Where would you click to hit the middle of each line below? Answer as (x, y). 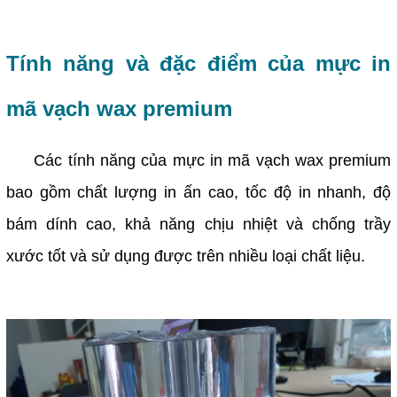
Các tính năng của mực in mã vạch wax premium (213, 160)
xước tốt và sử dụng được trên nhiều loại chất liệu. (185, 256)
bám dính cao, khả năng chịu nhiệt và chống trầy (198, 224)
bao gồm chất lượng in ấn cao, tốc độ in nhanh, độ (198, 192)
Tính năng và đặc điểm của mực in (198, 63)
